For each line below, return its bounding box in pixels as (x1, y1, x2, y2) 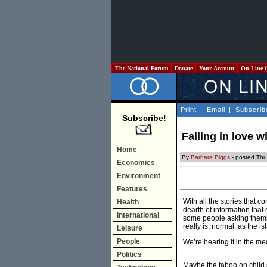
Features (117, 185, 147, 193)
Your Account (197, 65, 236, 72)
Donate (173, 65, 194, 72)
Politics (117, 250, 142, 259)
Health (117, 198, 139, 206)
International (117, 211, 159, 219)
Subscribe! (122, 113, 166, 123)
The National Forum (113, 65, 170, 72)
